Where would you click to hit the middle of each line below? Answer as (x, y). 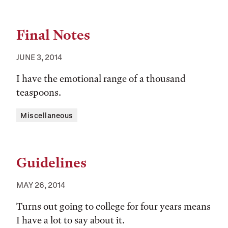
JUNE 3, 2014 (39, 57)
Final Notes (53, 35)
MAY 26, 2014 (41, 185)
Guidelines (51, 163)
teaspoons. (39, 92)
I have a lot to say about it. (70, 220)
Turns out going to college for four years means (113, 206)
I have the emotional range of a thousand (101, 79)
